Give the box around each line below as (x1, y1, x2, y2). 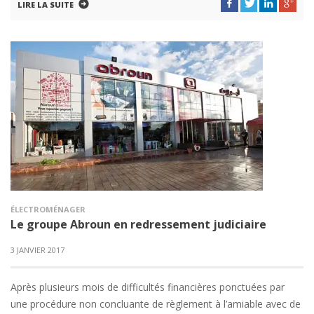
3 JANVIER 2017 (11, 245, 64, 255)
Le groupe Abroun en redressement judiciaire (11, 217, 266, 232)
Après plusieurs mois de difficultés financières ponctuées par (11, 280, 285, 294)
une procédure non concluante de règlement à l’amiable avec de (11, 297, 301, 310)
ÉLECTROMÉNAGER (11, 204, 86, 214)
